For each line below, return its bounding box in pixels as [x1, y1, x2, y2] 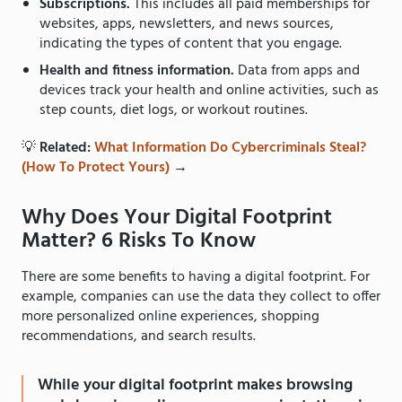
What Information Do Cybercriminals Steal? [94, 135, 366, 160]
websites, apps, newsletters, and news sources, [39, 12, 334, 36]
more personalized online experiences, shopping [22, 304, 319, 328]
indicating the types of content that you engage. [39, 31, 342, 56]
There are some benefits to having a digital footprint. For [22, 265, 370, 289]
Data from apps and [234, 58, 360, 83]
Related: [39, 135, 94, 160]
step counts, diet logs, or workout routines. [39, 98, 308, 122]
